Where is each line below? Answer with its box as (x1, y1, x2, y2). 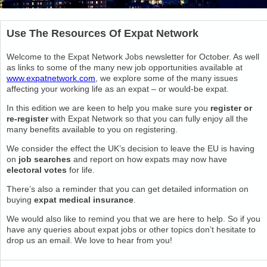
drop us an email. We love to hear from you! (7, 235, 172, 245)
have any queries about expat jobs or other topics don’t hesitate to (7, 225, 256, 234)
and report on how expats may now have (71, 154, 227, 164)
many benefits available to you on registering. (7, 125, 178, 134)
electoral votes (7, 165, 67, 175)
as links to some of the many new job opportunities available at (7, 63, 243, 72)
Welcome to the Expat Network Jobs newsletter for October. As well (7, 52, 259, 61)
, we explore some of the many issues (95, 73, 238, 83)
